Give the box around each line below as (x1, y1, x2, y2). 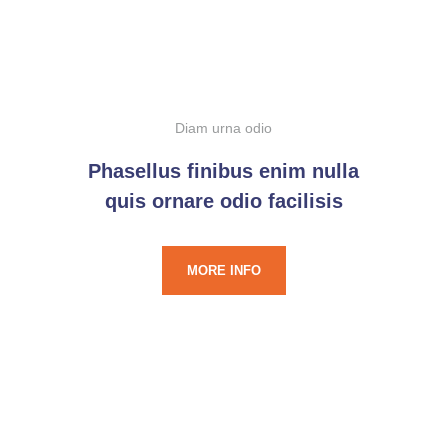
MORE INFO (186, 263, 261, 278)
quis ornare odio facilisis (104, 190, 343, 212)
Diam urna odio (175, 120, 273, 136)
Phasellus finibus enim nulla (88, 160, 360, 182)
